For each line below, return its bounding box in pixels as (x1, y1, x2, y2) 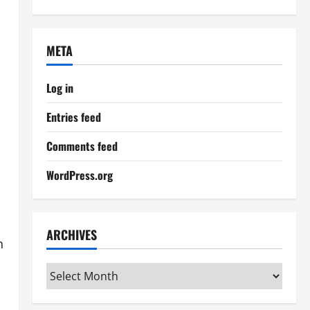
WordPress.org (46, 167, 113, 183)
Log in (46, 80, 73, 96)
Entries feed (46, 109, 101, 125)
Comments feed (46, 138, 118, 154)
